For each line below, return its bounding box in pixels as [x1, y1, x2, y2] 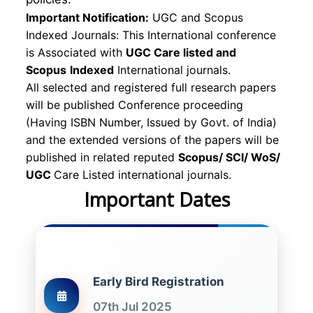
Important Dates [83, 187, 230, 212]
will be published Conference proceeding [26, 98, 243, 112]
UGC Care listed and [126, 45, 236, 59]
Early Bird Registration [93, 275, 224, 289]
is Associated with [26, 45, 126, 59]
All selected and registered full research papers [26, 80, 276, 94]
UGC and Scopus [149, 10, 243, 24]
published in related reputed [26, 150, 178, 164]
